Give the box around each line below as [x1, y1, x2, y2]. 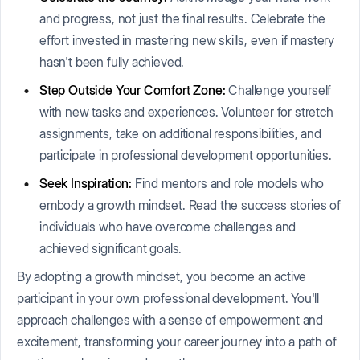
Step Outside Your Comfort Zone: [39, 81, 226, 98]
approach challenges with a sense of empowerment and [17, 311, 324, 328]
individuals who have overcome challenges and [39, 218, 297, 235]
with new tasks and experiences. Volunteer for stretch [39, 103, 333, 120]
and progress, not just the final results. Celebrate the [39, 10, 326, 27]
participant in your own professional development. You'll [17, 289, 320, 306]
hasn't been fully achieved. [39, 53, 185, 70]
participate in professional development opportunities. [39, 146, 332, 163]
